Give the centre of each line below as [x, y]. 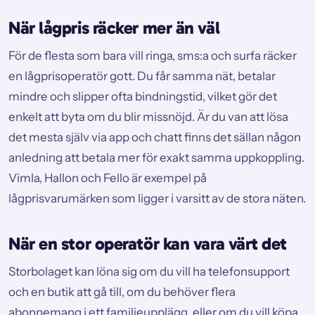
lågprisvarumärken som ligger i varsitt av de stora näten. [157, 199]
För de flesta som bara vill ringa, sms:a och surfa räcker [153, 56]
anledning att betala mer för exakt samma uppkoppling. [156, 158]
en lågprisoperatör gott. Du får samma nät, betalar [142, 76]
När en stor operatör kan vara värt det [148, 243]
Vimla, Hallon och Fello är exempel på [108, 178]
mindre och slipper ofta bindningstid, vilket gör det [143, 97]
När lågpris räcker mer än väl [114, 28]
